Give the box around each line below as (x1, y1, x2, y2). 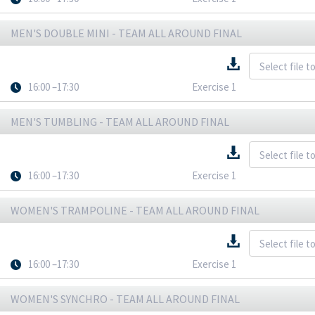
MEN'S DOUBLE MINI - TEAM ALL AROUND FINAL (11, 26, 242, 40)
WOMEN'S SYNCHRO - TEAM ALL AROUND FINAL (11, 292, 240, 306)
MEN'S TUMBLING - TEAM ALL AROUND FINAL (11, 115, 229, 129)
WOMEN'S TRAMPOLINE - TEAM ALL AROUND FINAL (11, 203, 259, 217)
